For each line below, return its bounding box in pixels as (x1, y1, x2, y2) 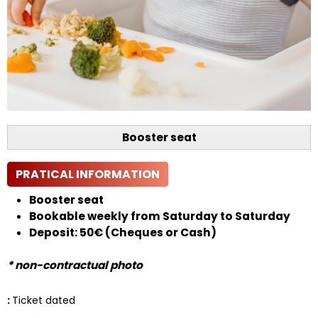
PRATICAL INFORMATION (16, 165, 160, 182)
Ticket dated (12, 292, 75, 307)
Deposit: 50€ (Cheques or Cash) (28, 224, 216, 240)
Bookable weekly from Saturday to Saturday (28, 208, 290, 224)
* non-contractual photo (7, 257, 143, 273)
